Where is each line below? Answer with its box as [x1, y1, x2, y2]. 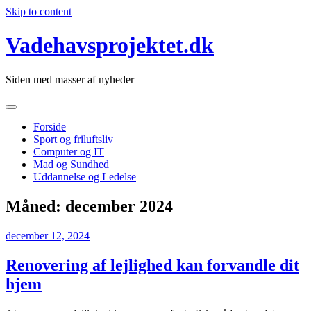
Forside [33, 120, 66, 133]
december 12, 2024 [6, 229, 90, 242]
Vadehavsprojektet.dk [6, 33, 214, 58]
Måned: [6, 196, 65, 215]
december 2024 [65, 196, 173, 215]
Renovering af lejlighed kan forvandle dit [6, 255, 299, 274]
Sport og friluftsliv [33, 133, 113, 145]
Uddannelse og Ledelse [33, 170, 136, 183]
